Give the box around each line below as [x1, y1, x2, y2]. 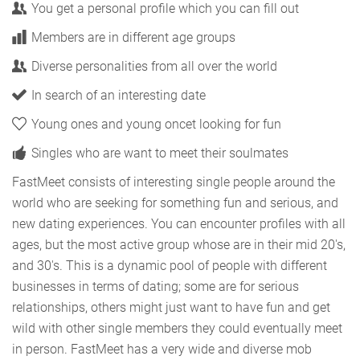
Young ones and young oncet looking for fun [31, 117, 281, 133]
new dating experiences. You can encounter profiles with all [12, 216, 346, 232]
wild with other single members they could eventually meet [12, 321, 342, 337]
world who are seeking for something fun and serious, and [12, 195, 338, 211]
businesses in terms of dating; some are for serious [12, 279, 299, 295]
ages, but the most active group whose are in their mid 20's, [12, 237, 346, 253]
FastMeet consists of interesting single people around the [12, 174, 335, 190]
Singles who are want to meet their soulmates [31, 145, 288, 162]
